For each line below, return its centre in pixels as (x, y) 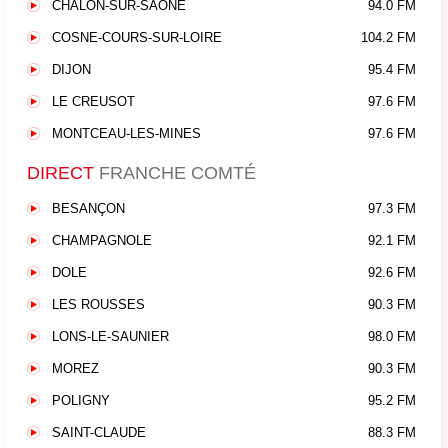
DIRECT (60, 173)
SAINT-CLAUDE (99, 432)
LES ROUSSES (98, 304)
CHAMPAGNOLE (102, 240)
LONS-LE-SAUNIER (110, 336)
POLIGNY (81, 400)
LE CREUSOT (93, 101)
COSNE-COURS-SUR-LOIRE (137, 37)
